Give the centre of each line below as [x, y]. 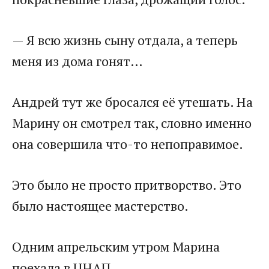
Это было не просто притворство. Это [127, 184]
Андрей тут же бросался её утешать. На [132, 101]
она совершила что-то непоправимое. [128, 144]
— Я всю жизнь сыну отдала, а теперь [125, 40]
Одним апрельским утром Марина [116, 246]
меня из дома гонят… [77, 61]
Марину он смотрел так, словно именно [132, 122]
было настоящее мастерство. [100, 205]
